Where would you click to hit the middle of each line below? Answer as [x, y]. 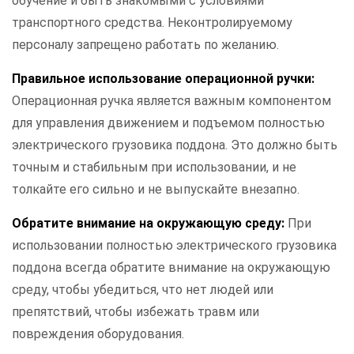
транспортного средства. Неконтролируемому [152, 23]
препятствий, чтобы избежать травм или [136, 312]
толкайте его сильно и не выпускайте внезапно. [156, 190]
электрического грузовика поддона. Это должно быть [175, 145]
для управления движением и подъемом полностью [168, 123]
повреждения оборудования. [98, 334]
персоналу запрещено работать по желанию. [145, 45]
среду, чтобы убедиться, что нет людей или [143, 290]
